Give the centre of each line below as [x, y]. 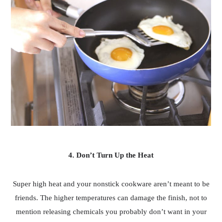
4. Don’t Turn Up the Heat [111, 155]
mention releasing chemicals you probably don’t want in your [111, 212]
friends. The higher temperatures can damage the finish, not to [111, 198]
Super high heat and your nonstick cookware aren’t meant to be [111, 184]
